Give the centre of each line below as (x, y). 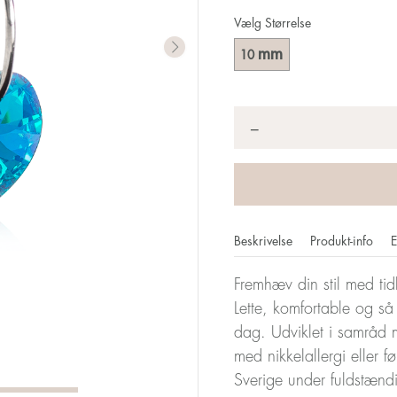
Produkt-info (343, 241)
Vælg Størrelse (272, 23)
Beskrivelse (265, 241)
